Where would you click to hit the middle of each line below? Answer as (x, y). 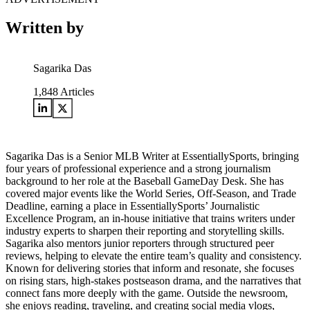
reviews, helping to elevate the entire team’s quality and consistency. (154, 256)
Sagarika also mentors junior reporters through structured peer (140, 244)
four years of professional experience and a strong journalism (138, 169)
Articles (76, 92)
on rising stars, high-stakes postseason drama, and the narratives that (153, 281)
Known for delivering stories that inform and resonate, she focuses (150, 268)
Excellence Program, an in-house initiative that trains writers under (150, 219)
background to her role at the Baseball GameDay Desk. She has (145, 181)
